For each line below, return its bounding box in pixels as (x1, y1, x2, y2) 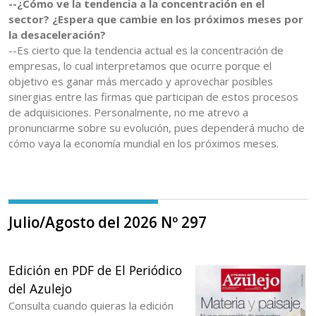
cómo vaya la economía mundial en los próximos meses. (8, 136, 279, 151)
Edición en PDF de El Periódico (8, 262, 182, 279)
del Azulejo (8, 280, 72, 298)
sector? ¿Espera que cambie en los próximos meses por (8, 12, 303, 27)
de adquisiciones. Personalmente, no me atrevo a (8, 105, 248, 120)
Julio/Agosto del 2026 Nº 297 (8, 212, 207, 233)
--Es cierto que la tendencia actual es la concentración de (8, 43, 284, 58)
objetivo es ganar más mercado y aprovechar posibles (8, 74, 273, 89)
